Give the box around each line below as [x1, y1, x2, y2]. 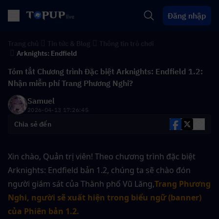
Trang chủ [8, 39, 39, 48]
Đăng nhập [168, 11, 206, 21]
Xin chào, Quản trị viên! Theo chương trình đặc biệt [8, 151, 196, 162]
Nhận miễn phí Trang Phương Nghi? [8, 78, 133, 88]
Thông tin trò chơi [99, 39, 154, 48]
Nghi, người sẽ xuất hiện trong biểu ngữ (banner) [8, 192, 201, 203]
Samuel [27, 96, 55, 106]
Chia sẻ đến [14, 120, 51, 129]
